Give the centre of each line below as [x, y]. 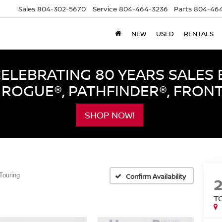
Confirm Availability [156, 176]
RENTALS [199, 34]
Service [105, 9]
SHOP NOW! [110, 115]
